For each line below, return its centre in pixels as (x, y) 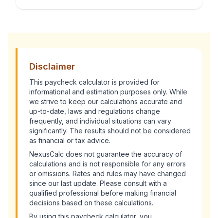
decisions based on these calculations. (91, 203)
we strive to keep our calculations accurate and (106, 101)
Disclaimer (52, 66)
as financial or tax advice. (70, 140)
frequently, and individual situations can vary (100, 121)
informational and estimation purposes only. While (108, 92)
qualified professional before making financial (103, 193)
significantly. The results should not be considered (110, 131)
